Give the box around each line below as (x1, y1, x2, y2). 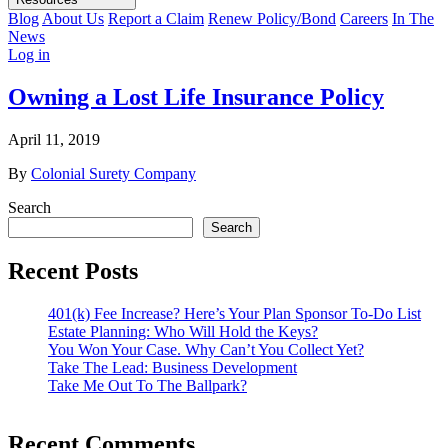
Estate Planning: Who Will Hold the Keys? (48, 322, 318, 340)
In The (392, 10, 434, 27)
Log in (8, 46, 50, 63)
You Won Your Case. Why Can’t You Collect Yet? (48, 340, 364, 358)
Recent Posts (8, 257, 138, 284)
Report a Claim (108, 10, 204, 27)
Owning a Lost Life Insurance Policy (8, 83, 384, 110)
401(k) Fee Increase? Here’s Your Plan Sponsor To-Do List (48, 304, 421, 322)
